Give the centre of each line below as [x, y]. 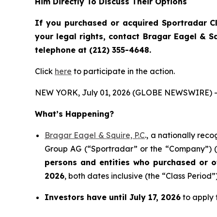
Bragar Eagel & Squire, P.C [95, 135]
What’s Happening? [74, 114]
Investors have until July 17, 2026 [113, 197]
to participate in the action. [123, 71]
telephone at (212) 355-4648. [93, 50]
